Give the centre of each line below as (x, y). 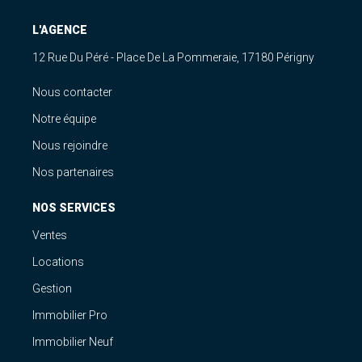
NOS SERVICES (74, 207)
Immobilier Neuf (73, 341)
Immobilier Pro (70, 315)
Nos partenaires (73, 172)
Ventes (50, 235)
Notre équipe (64, 118)
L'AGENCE (60, 29)
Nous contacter (72, 92)
